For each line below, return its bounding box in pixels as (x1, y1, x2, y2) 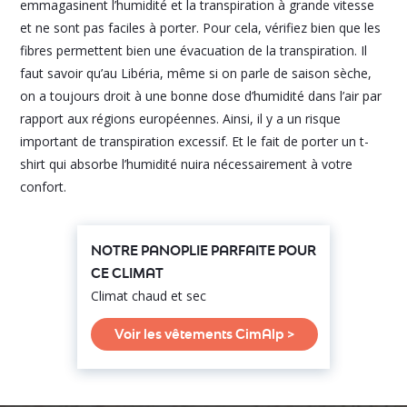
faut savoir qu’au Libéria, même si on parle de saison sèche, (20, 65, 372, 83)
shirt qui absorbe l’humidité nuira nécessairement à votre (20, 155, 353, 174)
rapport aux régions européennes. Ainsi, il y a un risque (20, 110, 342, 128)
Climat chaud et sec (91, 287, 206, 305)
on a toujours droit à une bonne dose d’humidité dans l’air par (20, 87, 382, 105)
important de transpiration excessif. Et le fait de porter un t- (20, 133, 370, 151)
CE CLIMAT (91, 265, 164, 282)
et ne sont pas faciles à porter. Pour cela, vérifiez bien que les (20, 19, 382, 37)
